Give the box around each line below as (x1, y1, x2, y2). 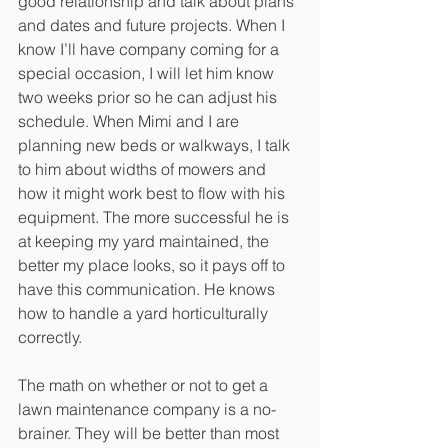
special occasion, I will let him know (18, 62, 278, 83)
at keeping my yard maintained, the (18, 230, 273, 251)
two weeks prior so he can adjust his (18, 86, 281, 107)
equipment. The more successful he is (18, 206, 293, 227)
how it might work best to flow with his (18, 182, 289, 203)
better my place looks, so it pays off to (18, 254, 289, 275)
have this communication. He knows (18, 278, 279, 299)
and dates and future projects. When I (18, 14, 289, 35)
